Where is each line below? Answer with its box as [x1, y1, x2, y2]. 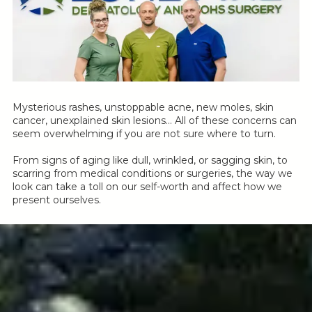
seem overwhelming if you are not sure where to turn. [13, 127, 276, 141]
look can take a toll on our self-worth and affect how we [13, 180, 282, 194]
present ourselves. [13, 194, 101, 207]
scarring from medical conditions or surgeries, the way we [13, 167, 292, 180]
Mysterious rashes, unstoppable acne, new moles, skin [13, 101, 274, 114]
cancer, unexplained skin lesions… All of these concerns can [13, 114, 297, 127]
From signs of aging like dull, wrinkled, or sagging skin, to [13, 154, 288, 167]
